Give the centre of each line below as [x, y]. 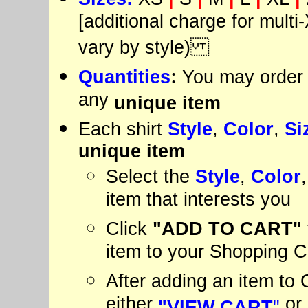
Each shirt [123, 129]
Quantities [124, 77]
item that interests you [198, 201]
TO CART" [252, 229]
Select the [151, 176]
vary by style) [144, 49]
